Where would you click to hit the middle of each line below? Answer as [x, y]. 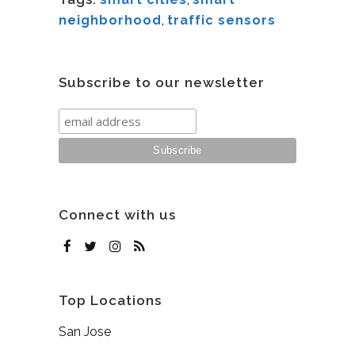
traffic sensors [221, 20]
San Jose [85, 331]
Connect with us [117, 214]
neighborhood [110, 20]
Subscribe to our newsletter [162, 82]
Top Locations [110, 300]
